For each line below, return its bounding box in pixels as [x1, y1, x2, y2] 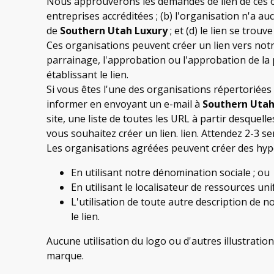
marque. [46, 248, 84, 262]
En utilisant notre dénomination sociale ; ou [71, 165, 270, 179]
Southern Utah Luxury [60, 23, 168, 37]
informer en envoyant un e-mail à [46, 97, 202, 111]
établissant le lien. [46, 67, 128, 81]
